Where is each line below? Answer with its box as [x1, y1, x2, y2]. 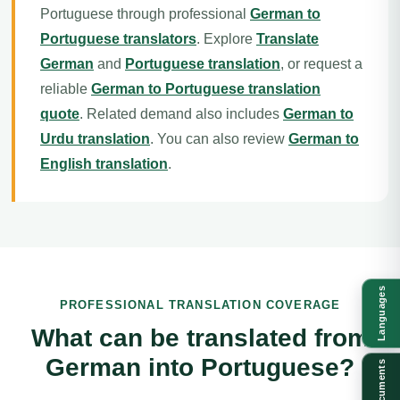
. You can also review [150, 131, 288, 146]
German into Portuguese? [46, 354, 354, 381]
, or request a [280, 56, 362, 71]
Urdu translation [40, 131, 150, 146]
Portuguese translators [40, 31, 196, 46]
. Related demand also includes [79, 106, 283, 121]
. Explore [196, 31, 256, 46]
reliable [40, 81, 91, 96]
